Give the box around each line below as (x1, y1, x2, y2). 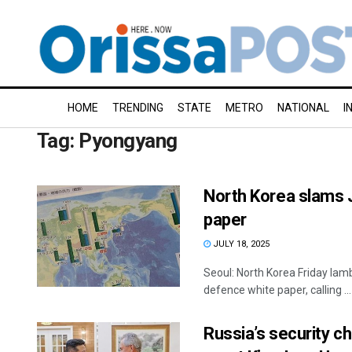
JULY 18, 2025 (211, 239, 269, 249)
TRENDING (112, 101, 163, 114)
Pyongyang (79, 129, 178, 152)
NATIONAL (277, 101, 329, 114)
